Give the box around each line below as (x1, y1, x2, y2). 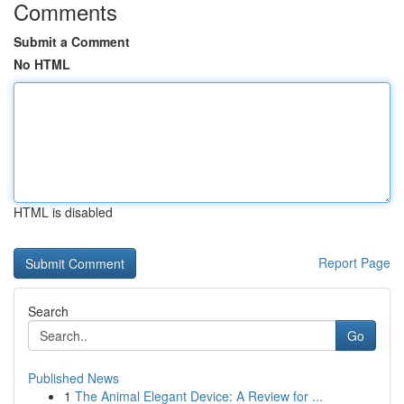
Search (28, 302, 69, 320)
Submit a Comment (14, 32, 130, 50)
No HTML (14, 55, 70, 73)
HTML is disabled (14, 203, 113, 221)
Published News (28, 369, 119, 387)
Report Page (318, 253, 390, 271)
